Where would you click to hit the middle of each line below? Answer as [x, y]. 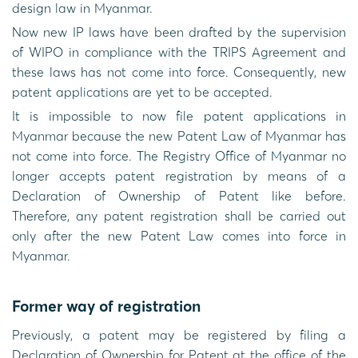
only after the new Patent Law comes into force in [179, 235]
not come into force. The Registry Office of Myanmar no [179, 155]
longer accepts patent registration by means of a [179, 175]
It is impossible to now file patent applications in [179, 115]
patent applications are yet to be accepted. [142, 91]
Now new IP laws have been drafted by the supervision [179, 32]
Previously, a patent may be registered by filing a [179, 335]
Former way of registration [106, 306]
